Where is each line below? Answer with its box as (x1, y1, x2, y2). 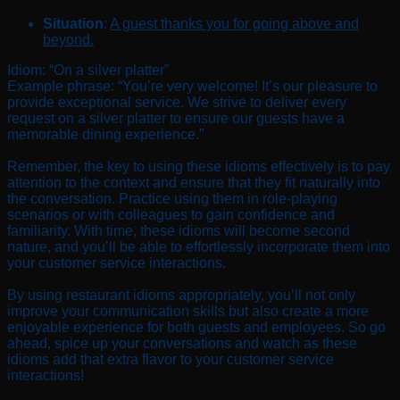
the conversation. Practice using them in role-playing (7, 191, 337, 207)
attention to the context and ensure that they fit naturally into (7, 175, 380, 191)
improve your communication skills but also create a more (7, 304, 369, 320)
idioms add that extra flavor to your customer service (7, 352, 334, 368)
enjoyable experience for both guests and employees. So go (7, 320, 386, 336)
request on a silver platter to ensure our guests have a (7, 111, 345, 127)
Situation (43, 16, 104, 32)
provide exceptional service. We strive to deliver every (7, 95, 346, 111)
